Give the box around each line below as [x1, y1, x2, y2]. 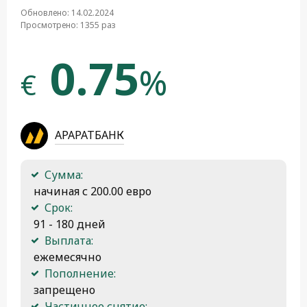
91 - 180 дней [31, 216, 106, 232]
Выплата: [45, 232, 93, 248]
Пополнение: [45, 265, 116, 281]
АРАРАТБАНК [55, 127, 124, 143]
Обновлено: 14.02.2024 [21, 6, 114, 19]
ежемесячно [31, 249, 101, 265]
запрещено [31, 282, 95, 297]
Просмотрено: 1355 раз [21, 19, 116, 31]
